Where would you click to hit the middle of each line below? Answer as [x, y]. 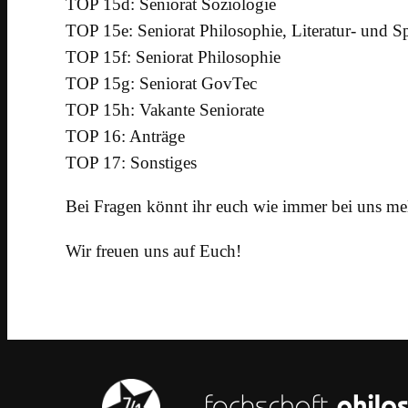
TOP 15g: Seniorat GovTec [161, 84]
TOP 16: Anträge [125, 137]
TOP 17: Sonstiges [131, 163]
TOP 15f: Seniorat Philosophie [173, 57]
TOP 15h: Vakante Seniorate [165, 110]
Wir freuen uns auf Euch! [153, 250]
